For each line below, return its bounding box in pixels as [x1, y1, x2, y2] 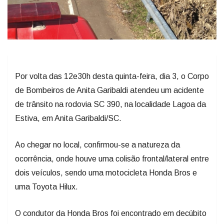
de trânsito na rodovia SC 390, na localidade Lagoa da [15, 99, 206, 108]
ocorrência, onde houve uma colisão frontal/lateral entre [15, 154, 209, 163]
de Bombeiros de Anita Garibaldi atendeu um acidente [15, 85, 204, 94]
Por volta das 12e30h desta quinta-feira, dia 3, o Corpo [15, 71, 209, 80]
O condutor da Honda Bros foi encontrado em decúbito [15, 208, 206, 217]
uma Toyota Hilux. [15, 182, 78, 191]
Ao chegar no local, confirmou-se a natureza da [15, 140, 180, 149]
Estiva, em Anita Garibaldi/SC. [15, 113, 121, 122]
